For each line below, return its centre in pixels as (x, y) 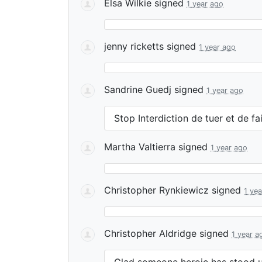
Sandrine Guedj (138, 89)
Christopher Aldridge (150, 233)
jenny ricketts (134, 46)
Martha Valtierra (140, 147)
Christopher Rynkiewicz (156, 190)
